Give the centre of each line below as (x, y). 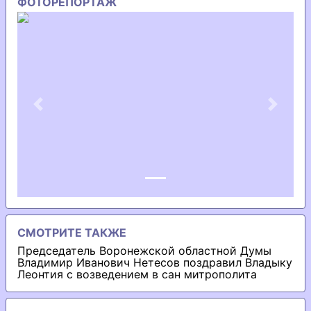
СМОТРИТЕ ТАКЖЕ (72, 232)
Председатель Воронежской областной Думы (144, 250)
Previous (60, 109)
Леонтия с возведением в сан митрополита (137, 274)
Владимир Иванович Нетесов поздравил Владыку (155, 262)
